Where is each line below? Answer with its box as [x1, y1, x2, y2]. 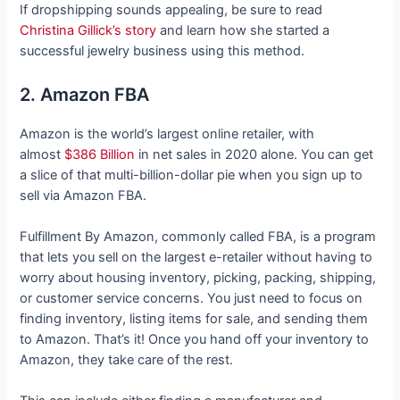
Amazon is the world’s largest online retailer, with [20, 125, 315, 142]
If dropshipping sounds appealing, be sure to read [20, 2, 323, 19]
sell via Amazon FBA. [20, 187, 147, 204]
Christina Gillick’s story [20, 22, 157, 39]
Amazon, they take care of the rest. [20, 352, 234, 369]
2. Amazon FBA [20, 83, 150, 105]
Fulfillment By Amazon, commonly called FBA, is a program [20, 229, 377, 246]
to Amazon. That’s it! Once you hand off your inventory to [20, 331, 370, 348]
